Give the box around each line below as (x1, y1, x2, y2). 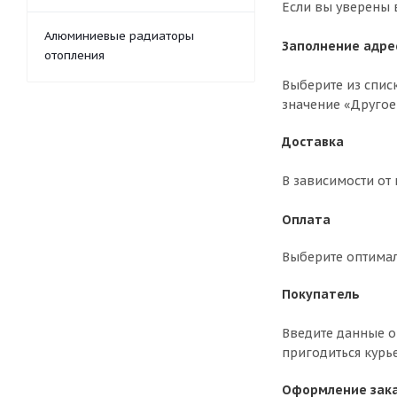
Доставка (282, 134, 344, 150)
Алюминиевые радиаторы (44, 28, 194, 43)
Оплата (282, 212, 331, 228)
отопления (44, 48, 105, 63)
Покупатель (282, 286, 360, 302)
